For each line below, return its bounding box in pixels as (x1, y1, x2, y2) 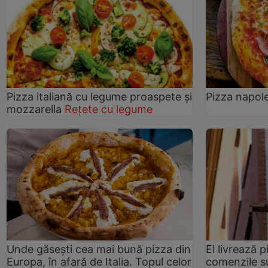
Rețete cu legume (65, 102, 153, 115)
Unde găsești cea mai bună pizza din (7, 242, 191, 255)
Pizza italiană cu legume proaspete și (7, 90, 192, 103)
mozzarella (7, 102, 62, 115)
